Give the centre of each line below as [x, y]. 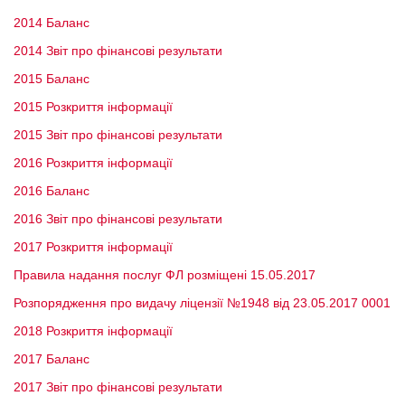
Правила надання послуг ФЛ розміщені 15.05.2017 [165, 275]
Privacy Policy [230, 85]
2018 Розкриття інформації [93, 331]
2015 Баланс [52, 79]
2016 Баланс [52, 191]
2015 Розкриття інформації [93, 107]
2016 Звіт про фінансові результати [118, 219]
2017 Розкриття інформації [93, 247]
